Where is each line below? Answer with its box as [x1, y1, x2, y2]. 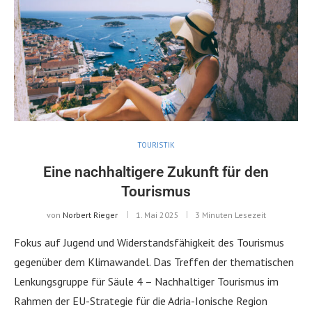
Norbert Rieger [62, 209, 118, 220]
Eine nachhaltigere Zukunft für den [43, 163, 269, 180]
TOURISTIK [137, 139, 175, 150]
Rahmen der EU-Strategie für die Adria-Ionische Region [14, 293, 267, 308]
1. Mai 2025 [135, 209, 179, 220]
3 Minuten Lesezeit [194, 209, 266, 220]
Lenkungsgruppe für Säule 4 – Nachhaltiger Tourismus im [14, 274, 279, 288]
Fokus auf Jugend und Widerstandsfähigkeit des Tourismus [14, 235, 284, 249]
